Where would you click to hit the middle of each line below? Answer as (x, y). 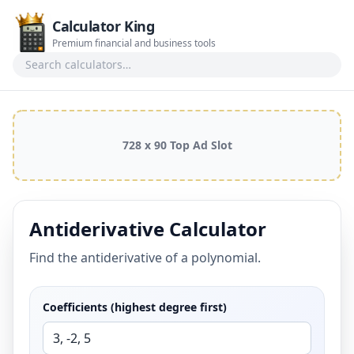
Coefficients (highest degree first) (135, 307)
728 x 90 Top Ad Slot (177, 145)
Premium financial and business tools (134, 43)
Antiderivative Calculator (148, 229)
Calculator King (104, 26)
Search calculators (231, 61)
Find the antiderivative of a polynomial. (145, 258)
